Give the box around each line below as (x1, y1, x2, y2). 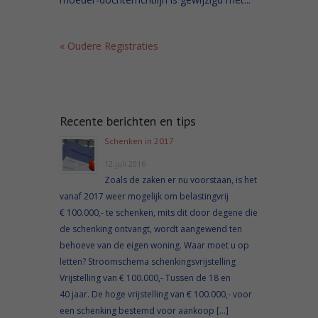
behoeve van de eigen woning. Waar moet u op (60, 238, 249, 251)
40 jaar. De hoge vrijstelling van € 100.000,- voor (60, 287, 252, 300)
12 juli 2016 (104, 158, 146, 169)
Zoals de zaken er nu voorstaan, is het (104, 173, 257, 186)
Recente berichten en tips (60, 112, 196, 129)
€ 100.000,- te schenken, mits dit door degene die (60, 206, 258, 219)
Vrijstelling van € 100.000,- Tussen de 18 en (60, 271, 231, 284)
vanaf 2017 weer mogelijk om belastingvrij (60, 190, 229, 202)
